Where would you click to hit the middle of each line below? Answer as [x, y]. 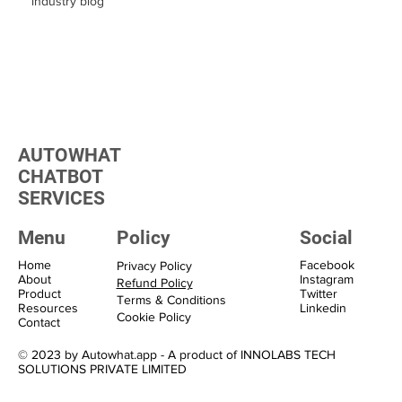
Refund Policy [154, 282]
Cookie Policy [153, 316]
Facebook [327, 264]
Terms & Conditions [171, 299]
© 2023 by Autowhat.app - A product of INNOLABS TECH [177, 354]
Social [326, 237]
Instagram [326, 279]
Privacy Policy [154, 265]
